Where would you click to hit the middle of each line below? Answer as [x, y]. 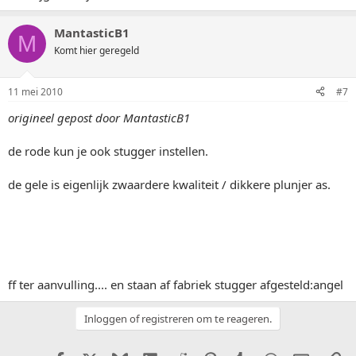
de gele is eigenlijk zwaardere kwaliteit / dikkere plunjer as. [169, 184]
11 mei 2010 [35, 91]
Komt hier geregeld [97, 50]
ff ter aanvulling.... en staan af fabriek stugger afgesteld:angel [176, 284]
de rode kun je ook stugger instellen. [108, 151]
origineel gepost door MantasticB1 [99, 117]
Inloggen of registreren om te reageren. [178, 318]
